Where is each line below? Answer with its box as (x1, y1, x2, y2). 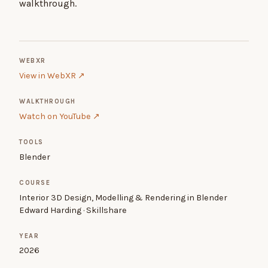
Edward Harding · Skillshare (19, 205, 127, 215)
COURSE (19, 178, 51, 187)
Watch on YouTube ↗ (19, 111, 100, 121)
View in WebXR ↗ (19, 71, 85, 81)
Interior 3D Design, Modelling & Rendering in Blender (19, 192, 227, 203)
